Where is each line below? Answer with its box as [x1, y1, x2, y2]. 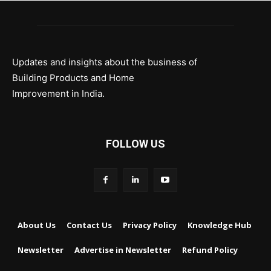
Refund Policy [182, 244, 238, 256]
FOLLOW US [106, 137, 165, 151]
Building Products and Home [12, 72, 134, 84]
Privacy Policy [123, 220, 177, 231]
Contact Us [67, 220, 112, 231]
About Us [18, 220, 56, 231]
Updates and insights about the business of [12, 56, 197, 68]
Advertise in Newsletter [74, 244, 171, 256]
